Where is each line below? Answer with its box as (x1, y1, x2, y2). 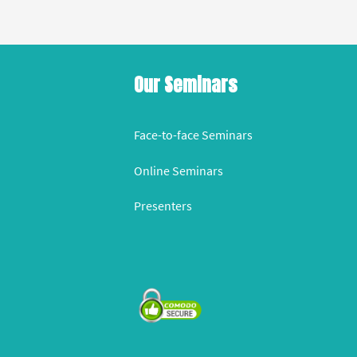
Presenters (134, 198, 193, 214)
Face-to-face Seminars (134, 126, 253, 143)
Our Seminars (134, 71, 238, 98)
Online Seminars (134, 162, 224, 178)
